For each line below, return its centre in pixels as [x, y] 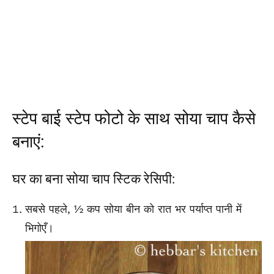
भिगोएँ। [39, 228]
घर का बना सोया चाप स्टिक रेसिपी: [94, 179]
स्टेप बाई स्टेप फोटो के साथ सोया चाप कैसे [134, 118]
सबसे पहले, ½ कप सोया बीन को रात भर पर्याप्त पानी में [133, 209]
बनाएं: [28, 142]
